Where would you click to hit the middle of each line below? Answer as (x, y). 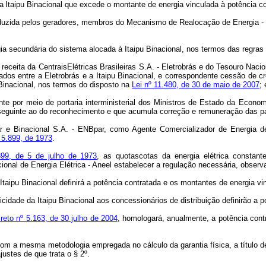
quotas (126, 156)
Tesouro (229, 67)
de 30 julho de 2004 (83, 218)
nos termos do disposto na (85, 85)
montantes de (204, 183)
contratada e (146, 183)
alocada (103, 49)
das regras (246, 49)
